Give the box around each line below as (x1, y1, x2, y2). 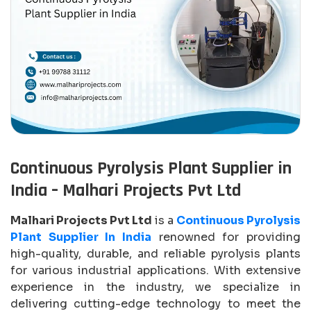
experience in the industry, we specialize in (10, 280, 301, 295)
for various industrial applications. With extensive (10, 263, 301, 278)
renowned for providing (151, 230, 301, 245)
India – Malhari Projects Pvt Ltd (10, 179, 241, 203)
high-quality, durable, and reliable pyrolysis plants (10, 246, 301, 262)
